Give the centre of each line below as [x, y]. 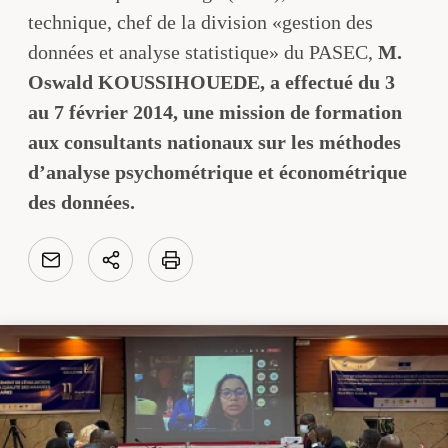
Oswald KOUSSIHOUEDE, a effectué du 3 [211, 82]
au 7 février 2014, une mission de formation [215, 112]
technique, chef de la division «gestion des [200, 22]
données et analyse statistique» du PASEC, [200, 52]
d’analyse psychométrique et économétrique [217, 172]
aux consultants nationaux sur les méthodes [214, 142]
